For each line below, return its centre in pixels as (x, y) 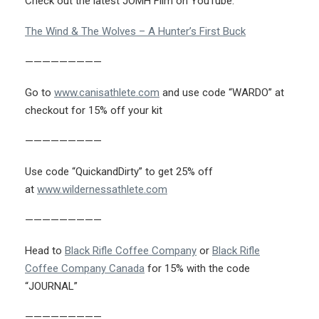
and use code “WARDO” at (222, 93)
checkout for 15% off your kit (94, 111)
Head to (45, 251)
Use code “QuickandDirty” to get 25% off (119, 172)
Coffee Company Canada (85, 269)
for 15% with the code (197, 269)
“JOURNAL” (51, 287)
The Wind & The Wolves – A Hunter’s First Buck (135, 32)
